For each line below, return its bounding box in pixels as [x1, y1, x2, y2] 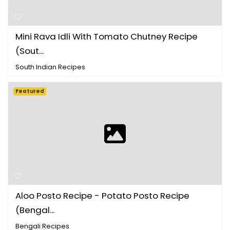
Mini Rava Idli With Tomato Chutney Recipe [15, 30, 198, 43]
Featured [15, 87, 45, 95]
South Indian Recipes [15, 62, 85, 71]
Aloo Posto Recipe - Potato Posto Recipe [15, 189, 189, 202]
